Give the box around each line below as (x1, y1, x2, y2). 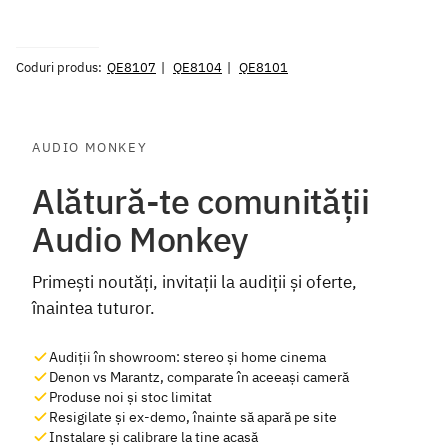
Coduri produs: (16, 58, 102, 76)
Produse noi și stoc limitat (49, 388, 212, 407)
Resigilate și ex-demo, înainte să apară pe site (49, 408, 337, 427)
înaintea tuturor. (32, 297, 155, 320)
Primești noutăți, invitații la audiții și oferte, (32, 271, 357, 294)
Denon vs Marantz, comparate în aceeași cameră (49, 368, 349, 387)
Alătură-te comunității (32, 178, 370, 223)
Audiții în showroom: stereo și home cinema (49, 348, 326, 367)
